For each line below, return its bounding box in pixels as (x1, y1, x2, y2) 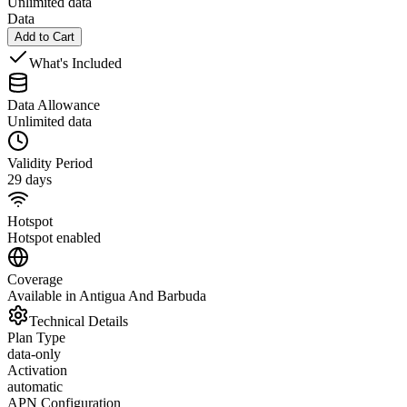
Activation (7, 362, 67, 378)
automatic (7, 378, 63, 394)
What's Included (29, 55, 122, 71)
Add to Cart (15, 29, 74, 44)
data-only (7, 345, 61, 362)
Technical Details (29, 313, 128, 329)
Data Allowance (7, 96, 100, 113)
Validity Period (7, 154, 93, 171)
